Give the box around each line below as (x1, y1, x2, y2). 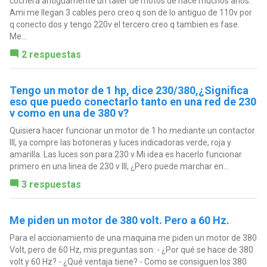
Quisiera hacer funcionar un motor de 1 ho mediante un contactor (9, 125, 255, 135)
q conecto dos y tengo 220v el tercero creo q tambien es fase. (9, 19, 240, 29)
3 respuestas (21, 178, 81, 190)
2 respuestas (21, 48, 81, 60)
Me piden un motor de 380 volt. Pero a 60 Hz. (9, 213, 229, 226)
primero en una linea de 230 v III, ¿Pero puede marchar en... (9, 161, 229, 171)
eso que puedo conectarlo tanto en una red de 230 (9, 95, 256, 108)
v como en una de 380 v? (9, 106, 129, 119)
